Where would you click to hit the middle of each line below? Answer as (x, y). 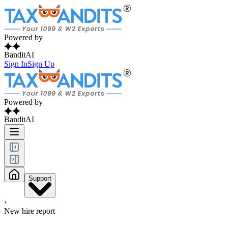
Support (40, 178)
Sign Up (41, 64)
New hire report (30, 211)
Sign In (16, 64)
